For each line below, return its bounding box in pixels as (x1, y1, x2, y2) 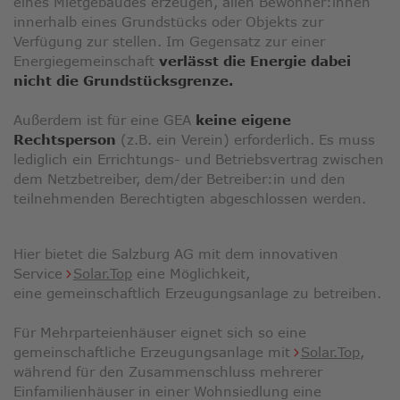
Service (13, 265, 67, 282)
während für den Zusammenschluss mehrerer (13, 363, 322, 380)
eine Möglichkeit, (131, 265, 250, 282)
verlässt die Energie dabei (159, 53, 351, 70)
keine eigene (196, 112, 291, 129)
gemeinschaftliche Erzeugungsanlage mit (13, 344, 295, 361)
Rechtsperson (13, 131, 116, 148)
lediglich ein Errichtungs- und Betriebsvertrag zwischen (13, 151, 384, 168)
